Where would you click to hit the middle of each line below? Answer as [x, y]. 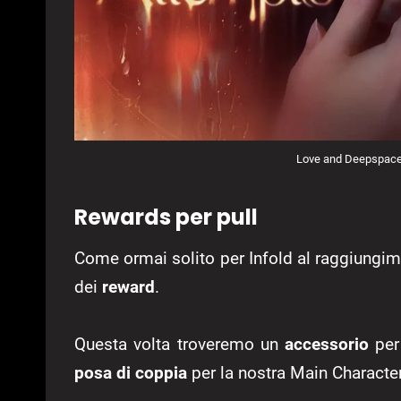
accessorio [327, 344]
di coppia [152, 372]
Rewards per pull [166, 217]
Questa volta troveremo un [180, 344]
